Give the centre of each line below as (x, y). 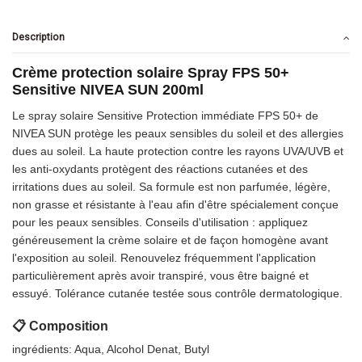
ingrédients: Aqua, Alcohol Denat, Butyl (111, 349)
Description (38, 37)
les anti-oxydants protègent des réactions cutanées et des (160, 169)
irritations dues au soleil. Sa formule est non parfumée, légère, (171, 187)
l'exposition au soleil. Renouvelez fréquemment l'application (164, 258)
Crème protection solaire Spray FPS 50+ (151, 73)
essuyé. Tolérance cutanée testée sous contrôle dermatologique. (177, 294)
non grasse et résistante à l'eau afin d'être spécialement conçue (175, 205)
